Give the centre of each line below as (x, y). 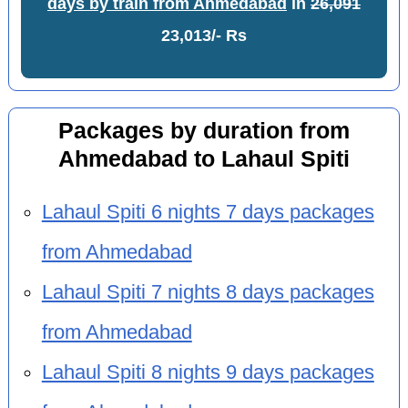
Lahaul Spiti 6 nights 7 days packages (208, 213)
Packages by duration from (204, 130)
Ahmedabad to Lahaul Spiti (204, 158)
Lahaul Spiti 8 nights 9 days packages (208, 373)
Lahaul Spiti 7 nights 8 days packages (208, 293)
